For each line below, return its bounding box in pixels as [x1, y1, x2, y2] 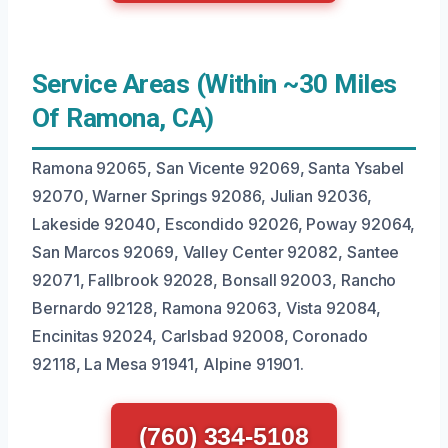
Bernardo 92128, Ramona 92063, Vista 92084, [32, 298, 381, 318]
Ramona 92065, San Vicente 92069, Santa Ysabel [32, 158, 405, 178]
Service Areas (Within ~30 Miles [32, 69, 397, 99]
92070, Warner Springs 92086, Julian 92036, [32, 186, 372, 206]
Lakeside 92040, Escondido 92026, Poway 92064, [32, 214, 416, 234]
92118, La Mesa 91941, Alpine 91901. [32, 354, 305, 374]
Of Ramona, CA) [32, 103, 214, 133]
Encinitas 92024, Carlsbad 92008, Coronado [32, 326, 368, 346]
